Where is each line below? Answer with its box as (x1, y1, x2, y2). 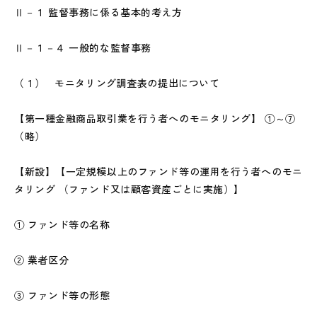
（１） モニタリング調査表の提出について (14, 76, 220, 90)
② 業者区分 (14, 253, 69, 267)
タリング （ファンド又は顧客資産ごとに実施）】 (14, 182, 244, 196)
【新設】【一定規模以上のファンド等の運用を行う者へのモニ (14, 164, 303, 178)
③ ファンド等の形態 (14, 288, 110, 302)
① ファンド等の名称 (14, 217, 110, 231)
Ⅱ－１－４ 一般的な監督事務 (14, 40, 151, 54)
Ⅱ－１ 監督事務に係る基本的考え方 (14, 5, 183, 19)
